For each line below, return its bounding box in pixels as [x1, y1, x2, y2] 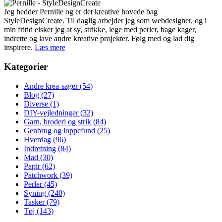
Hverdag [24, 135, 53, 144]
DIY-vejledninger [24, 108, 80, 117]
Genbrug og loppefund [24, 126, 97, 135]
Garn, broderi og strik [24, 117, 93, 126]
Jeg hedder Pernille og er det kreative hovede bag [4, 7, 158, 16]
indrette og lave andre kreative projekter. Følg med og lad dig [4, 34, 194, 43]
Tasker [24, 197, 47, 206]
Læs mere [35, 43, 65, 52]
